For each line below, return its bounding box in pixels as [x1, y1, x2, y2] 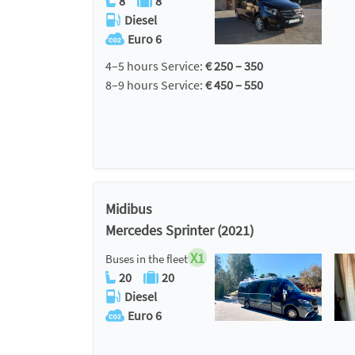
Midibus [105, 200, 152, 218]
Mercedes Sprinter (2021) [105, 221, 254, 239]
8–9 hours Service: [105, 77, 205, 93]
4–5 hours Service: [105, 58, 205, 74]
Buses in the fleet [105, 251, 188, 266]
